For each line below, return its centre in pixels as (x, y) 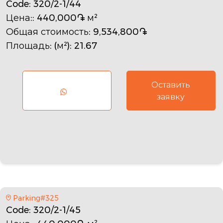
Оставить (171, 85)
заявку (171, 97)
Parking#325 (36, 198)
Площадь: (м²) (38, 46)
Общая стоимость (47, 32)
